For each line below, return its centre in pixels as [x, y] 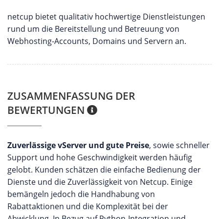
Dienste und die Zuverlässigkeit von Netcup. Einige [100, 182]
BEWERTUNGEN [47, 110]
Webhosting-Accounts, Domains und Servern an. [98, 41]
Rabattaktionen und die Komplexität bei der [88, 206]
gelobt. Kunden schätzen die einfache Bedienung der [104, 170]
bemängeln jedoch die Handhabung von [81, 194]
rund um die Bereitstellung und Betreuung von [93, 29]
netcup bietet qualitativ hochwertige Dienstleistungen [106, 17]
